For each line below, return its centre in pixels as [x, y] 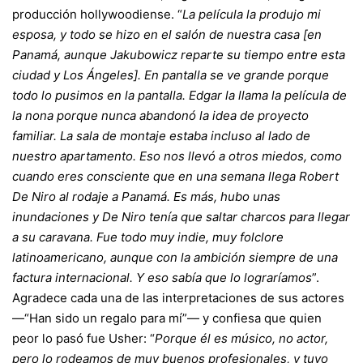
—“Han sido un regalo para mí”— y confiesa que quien [167, 318]
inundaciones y [57, 217]
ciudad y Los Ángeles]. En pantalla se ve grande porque [171, 75]
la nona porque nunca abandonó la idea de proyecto [160, 115]
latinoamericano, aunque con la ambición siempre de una [175, 257]
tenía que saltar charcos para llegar [248, 217]
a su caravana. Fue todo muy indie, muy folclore [148, 237]
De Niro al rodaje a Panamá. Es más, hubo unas [146, 196]
